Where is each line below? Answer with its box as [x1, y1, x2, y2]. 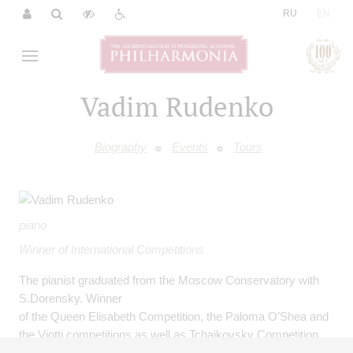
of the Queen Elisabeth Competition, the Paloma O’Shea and [19, 310, 329, 324]
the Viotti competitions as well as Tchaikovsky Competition [19, 328, 318, 342]
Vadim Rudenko [80, 87, 273, 124]
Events [172, 140, 208, 154]
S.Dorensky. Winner [19, 292, 122, 306]
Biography [95, 140, 147, 154]
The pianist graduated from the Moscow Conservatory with [19, 273, 319, 288]
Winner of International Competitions [19, 243, 204, 257]
